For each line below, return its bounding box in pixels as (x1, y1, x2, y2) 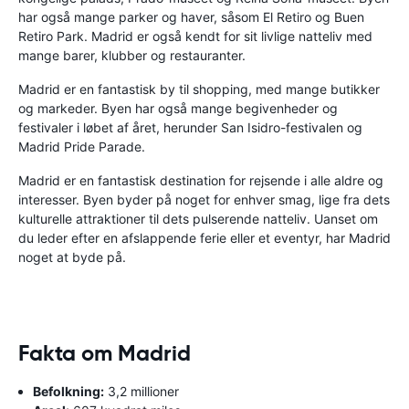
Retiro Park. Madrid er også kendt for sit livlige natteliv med (18, 27, 372, 44)
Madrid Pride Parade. (18, 138, 145, 154)
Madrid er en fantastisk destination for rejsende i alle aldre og (18, 172, 383, 188)
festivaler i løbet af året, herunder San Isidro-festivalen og (18, 119, 362, 135)
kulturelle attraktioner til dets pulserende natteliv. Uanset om (18, 210, 378, 226)
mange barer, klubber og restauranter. (18, 47, 246, 63)
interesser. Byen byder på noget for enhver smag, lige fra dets (18, 191, 390, 207)
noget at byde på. (18, 248, 126, 265)
